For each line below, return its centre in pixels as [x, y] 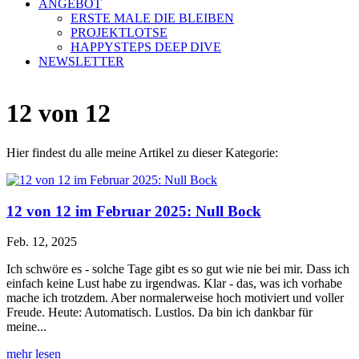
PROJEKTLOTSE [119, 32]
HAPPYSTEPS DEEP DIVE [146, 47]
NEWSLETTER [81, 61]
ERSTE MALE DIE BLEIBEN [152, 18]
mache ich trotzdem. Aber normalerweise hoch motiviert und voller [175, 298]
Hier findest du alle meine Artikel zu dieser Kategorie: [142, 152]
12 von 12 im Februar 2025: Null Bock [134, 211]
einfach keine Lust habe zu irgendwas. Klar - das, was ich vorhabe [174, 284]
